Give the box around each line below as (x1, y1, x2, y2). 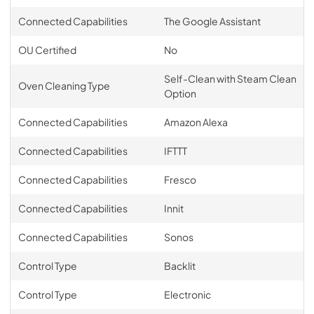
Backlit (163, 259, 196, 272)
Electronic (163, 287, 211, 301)
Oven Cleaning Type (18, 78, 110, 92)
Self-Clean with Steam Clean (163, 71, 296, 85)
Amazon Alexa (163, 115, 228, 128)
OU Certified (18, 43, 76, 56)
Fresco (163, 172, 196, 186)
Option (163, 86, 196, 100)
